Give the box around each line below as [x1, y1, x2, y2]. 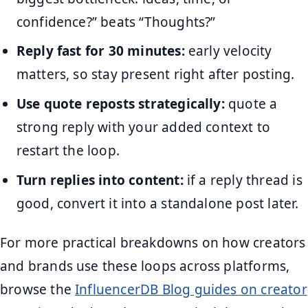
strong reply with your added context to [16, 118, 271, 136]
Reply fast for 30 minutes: [16, 42, 185, 60]
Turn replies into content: [16, 170, 184, 189]
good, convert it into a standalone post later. [16, 194, 299, 212]
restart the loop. [16, 141, 120, 159]
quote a [224, 94, 278, 113]
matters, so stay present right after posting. [16, 65, 295, 84]
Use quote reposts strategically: [16, 94, 225, 113]
